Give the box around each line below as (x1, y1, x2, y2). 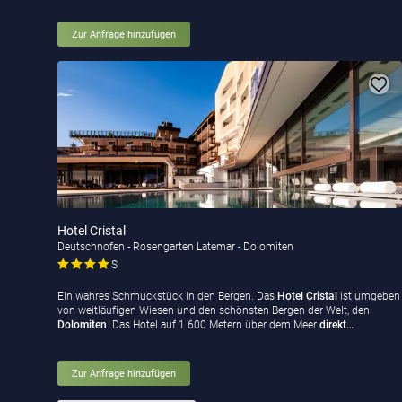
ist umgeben (340, 290, 400, 303)
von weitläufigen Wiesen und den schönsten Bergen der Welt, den (57, 304, 370, 318)
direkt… (317, 319, 354, 332)
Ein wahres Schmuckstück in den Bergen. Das (57, 290, 277, 303)
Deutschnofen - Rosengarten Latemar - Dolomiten (57, 240, 293, 254)
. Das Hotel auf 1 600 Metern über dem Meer (107, 319, 317, 332)
